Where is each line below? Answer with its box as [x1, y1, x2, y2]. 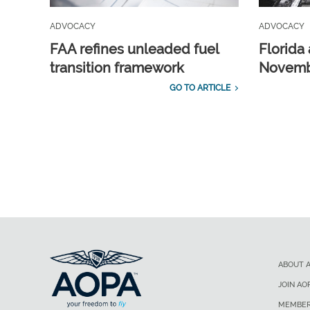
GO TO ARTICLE [169, 83, 230, 93]
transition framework [50, 60, 184, 77]
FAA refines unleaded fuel [50, 41, 219, 58]
